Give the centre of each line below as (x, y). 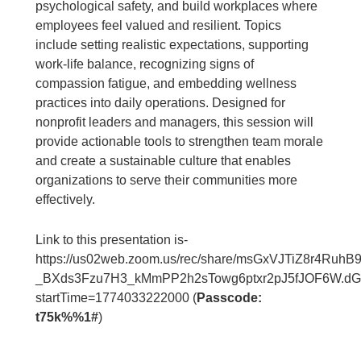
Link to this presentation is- (112, 239)
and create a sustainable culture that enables (164, 160)
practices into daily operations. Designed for (161, 102)
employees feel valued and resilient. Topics (159, 25)
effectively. (66, 199)
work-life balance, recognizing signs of (145, 64)
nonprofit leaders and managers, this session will (175, 122)
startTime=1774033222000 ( (116, 297)
